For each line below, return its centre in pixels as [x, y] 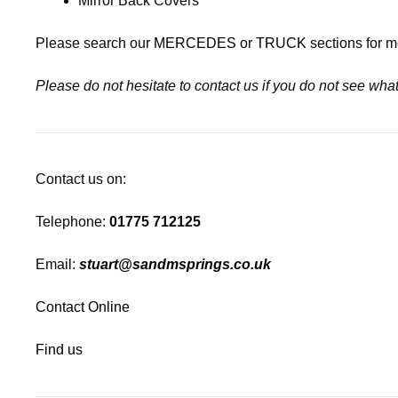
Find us [59, 349]
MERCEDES [195, 43]
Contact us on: [81, 179]
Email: [57, 264]
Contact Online [83, 306]
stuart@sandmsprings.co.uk [175, 264]
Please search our [95, 43]
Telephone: [72, 221]
